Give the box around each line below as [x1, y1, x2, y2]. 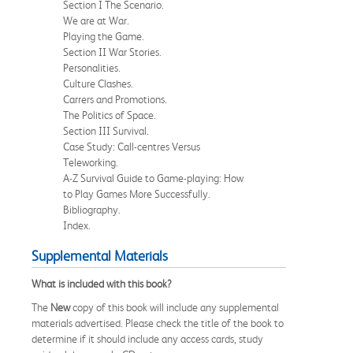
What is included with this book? [32, 277, 172, 290]
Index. [63, 218, 91, 232]
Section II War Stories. [63, 45, 162, 58]
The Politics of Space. [63, 108, 156, 121]
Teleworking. [63, 155, 118, 169]
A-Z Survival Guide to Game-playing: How [63, 171, 243, 184]
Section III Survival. [63, 124, 149, 137]
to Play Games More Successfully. [63, 187, 210, 200]
